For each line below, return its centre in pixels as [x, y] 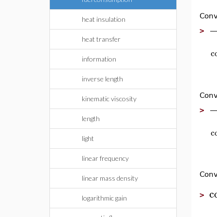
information [99, 59]
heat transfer [101, 39]
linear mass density [110, 178]
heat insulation [104, 19]
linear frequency [105, 158]
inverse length [102, 79]
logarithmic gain [104, 198]
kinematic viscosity [109, 99]
